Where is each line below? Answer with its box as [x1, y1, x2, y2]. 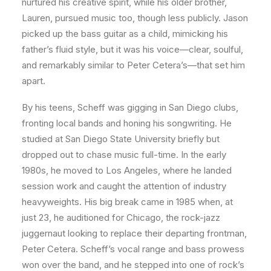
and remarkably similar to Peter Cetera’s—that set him [22, 59, 245, 71]
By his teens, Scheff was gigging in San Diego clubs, [22, 102, 238, 113]
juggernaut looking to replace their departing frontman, [22, 227, 247, 239]
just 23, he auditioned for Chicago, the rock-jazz [22, 212, 220, 223]
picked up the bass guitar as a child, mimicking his [22, 28, 228, 39]
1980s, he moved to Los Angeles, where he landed [22, 165, 232, 176]
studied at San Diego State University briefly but [22, 133, 220, 145]
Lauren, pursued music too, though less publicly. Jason [22, 12, 248, 24]
